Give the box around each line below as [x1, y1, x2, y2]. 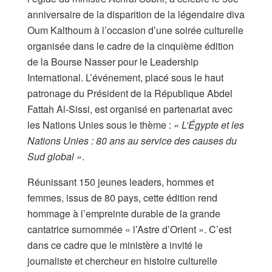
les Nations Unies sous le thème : [27, 117, 174, 132]
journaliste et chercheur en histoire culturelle [27, 253, 217, 268]
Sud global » [27, 149, 82, 163]
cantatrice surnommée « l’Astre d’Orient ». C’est [27, 222, 231, 236]
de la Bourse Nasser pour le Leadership [27, 54, 199, 69]
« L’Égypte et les [174, 117, 244, 132]
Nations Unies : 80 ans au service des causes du [27, 133, 237, 148]
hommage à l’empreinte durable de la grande [27, 206, 220, 220]
